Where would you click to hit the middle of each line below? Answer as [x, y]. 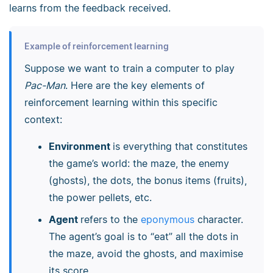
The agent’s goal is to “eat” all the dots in [143, 237]
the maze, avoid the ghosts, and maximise [146, 254]
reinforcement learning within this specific [121, 103]
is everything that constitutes [180, 147]
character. [218, 220]
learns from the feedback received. [90, 8]
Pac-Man [44, 86]
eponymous [167, 220]
